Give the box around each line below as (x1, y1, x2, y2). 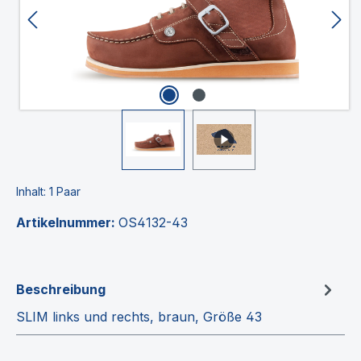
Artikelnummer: (16, 214, 118, 230)
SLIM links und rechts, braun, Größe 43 (16, 308, 262, 325)
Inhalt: (16, 184, 49, 198)
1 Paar (49, 184, 81, 198)
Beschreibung (16, 280, 106, 297)
